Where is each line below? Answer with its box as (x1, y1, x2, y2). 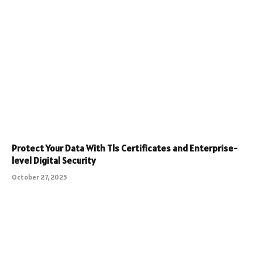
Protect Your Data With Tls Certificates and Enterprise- (12, 142, 237, 154)
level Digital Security (12, 154, 96, 166)
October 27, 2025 (12, 172, 67, 181)
